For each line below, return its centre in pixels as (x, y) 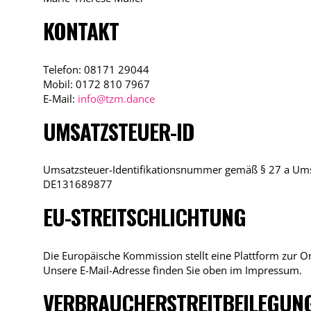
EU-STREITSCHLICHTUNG (144, 217)
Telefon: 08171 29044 (96, 69)
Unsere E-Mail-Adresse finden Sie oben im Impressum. (172, 270)
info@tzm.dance (116, 98)
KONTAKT (81, 30)
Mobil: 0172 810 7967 (96, 84)
